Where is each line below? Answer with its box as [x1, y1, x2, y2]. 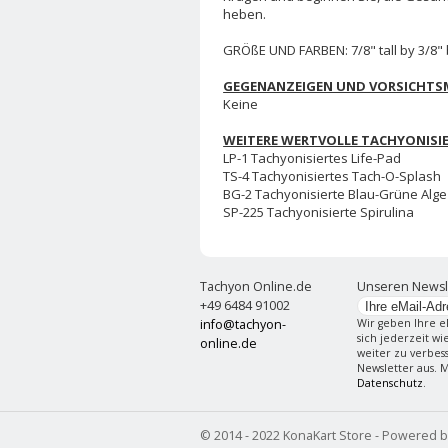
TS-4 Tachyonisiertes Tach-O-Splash [223, 166, 442, 185]
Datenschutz [356, 376, 423, 391]
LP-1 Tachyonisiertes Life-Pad [223, 148, 402, 167]
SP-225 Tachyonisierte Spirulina [223, 202, 415, 221]
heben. [223, 4, 267, 23]
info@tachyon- [199, 316, 286, 334]
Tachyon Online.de [199, 278, 312, 296]
